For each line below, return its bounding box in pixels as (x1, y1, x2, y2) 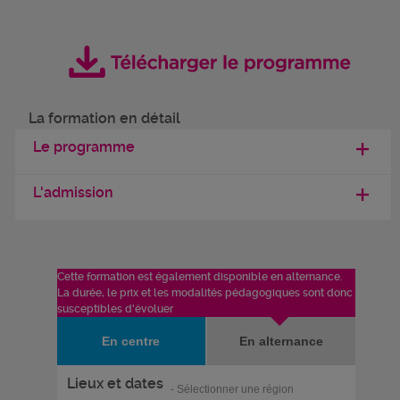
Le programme (33, 137, 135, 155)
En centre (102, 333, 161, 348)
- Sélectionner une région (171, 382, 294, 396)
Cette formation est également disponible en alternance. (57, 270, 343, 283)
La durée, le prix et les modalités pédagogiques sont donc (57, 286, 353, 299)
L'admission (33, 183, 113, 201)
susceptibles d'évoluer (57, 302, 173, 315)
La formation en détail (29, 109, 180, 127)
